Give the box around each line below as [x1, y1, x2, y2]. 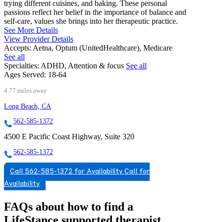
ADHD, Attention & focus [41, 61, 126, 70]
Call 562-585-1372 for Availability [10, 168, 122, 175]
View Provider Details [4, 34, 73, 43]
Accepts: [4, 43, 31, 52]
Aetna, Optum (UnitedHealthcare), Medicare [33, 43, 172, 52]
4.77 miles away [4, 87, 47, 94]
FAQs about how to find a [4, 200, 133, 213]
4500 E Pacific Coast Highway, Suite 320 [4, 132, 134, 141]
